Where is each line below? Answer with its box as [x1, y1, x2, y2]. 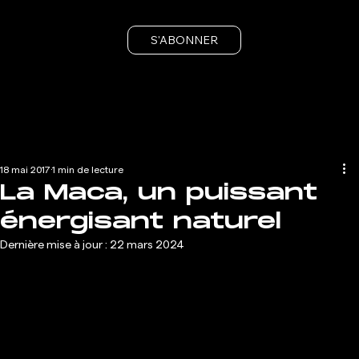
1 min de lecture [52, 165, 123, 175]
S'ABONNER [150, 33, 218, 47]
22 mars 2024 [110, 240, 184, 251]
